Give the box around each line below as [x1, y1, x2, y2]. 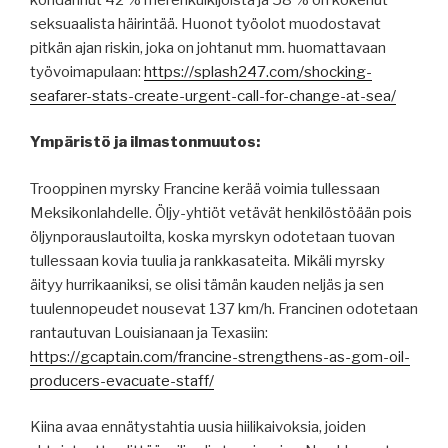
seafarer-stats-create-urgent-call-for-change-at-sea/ [30, 86, 396, 105]
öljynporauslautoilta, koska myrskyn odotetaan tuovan [30, 227, 395, 246]
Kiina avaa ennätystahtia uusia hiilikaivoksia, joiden [30, 418, 366, 437]
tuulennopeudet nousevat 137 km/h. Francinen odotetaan [30, 299, 418, 318]
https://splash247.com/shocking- [144, 62, 372, 81]
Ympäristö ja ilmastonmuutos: [30, 133, 260, 152]
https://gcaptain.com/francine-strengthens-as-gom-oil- [30, 347, 410, 366]
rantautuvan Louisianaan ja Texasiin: [30, 323, 268, 342]
